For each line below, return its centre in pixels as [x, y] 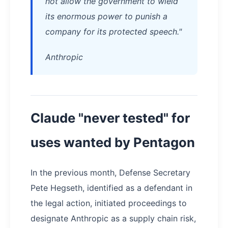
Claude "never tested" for [110, 118]
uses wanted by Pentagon [113, 142]
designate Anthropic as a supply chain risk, [113, 219]
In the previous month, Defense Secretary [110, 173]
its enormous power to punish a [106, 17]
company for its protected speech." [113, 32]
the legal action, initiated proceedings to [109, 203]
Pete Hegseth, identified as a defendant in [111, 188]
